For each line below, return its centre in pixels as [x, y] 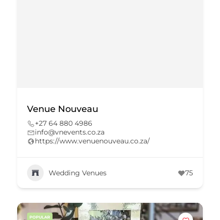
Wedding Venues [78, 173]
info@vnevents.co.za [70, 132]
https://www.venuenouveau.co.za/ [92, 141]
